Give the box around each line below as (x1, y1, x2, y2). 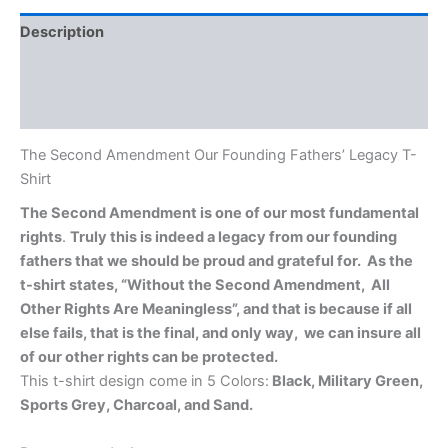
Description (20, 23, 104, 42)
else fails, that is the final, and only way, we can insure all (20, 324, 421, 343)
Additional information (20, 61, 179, 80)
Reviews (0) (20, 100, 106, 119)
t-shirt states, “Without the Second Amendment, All (20, 276, 390, 295)
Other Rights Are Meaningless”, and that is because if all (20, 300, 412, 319)
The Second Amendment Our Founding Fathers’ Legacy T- (20, 146, 417, 165)
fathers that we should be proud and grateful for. (20, 252, 367, 271)
